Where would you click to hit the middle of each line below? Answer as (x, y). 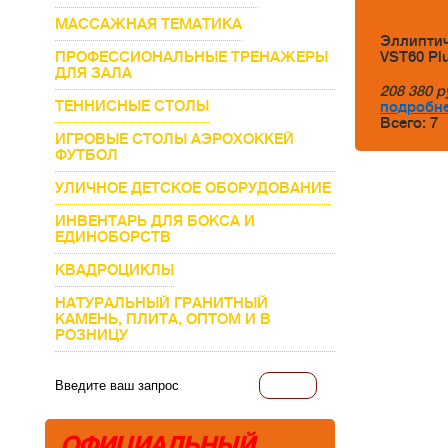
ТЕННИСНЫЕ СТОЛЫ (132, 106)
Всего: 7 (409, 123)
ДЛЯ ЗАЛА (93, 73)
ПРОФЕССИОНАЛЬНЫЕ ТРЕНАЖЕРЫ (191, 57)
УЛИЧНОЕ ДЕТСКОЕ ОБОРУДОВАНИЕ (193, 188)
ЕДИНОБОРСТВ (113, 237)
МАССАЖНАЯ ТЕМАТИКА (148, 24)
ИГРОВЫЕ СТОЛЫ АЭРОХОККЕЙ (174, 139)
